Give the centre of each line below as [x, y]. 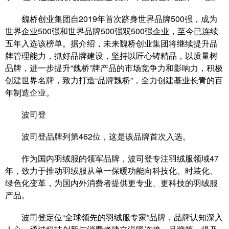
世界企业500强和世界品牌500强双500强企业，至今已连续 [112, 31]
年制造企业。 [30, 92]
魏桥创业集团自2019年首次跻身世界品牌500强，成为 [111, 18]
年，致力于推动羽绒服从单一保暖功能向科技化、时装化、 [111, 170]
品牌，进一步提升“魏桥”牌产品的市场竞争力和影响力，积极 [114, 67]
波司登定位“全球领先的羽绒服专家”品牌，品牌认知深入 [114, 217]
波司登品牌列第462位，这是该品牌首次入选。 [98, 136]
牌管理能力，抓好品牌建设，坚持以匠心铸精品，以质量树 [111, 55]
